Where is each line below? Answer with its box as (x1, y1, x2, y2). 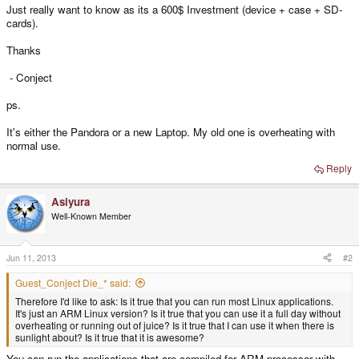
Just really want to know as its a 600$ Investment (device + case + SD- (6, 2, 342, 18)
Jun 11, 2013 (6, 251, 56, 264)
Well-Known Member (51, 210, 131, 223)
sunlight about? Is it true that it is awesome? (15, 329, 204, 344)
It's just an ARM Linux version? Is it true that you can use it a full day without (15, 305, 341, 320)
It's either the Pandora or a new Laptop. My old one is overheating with (6, 124, 335, 140)
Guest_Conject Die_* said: (15, 275, 131, 289)
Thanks (6, 42, 41, 58)
